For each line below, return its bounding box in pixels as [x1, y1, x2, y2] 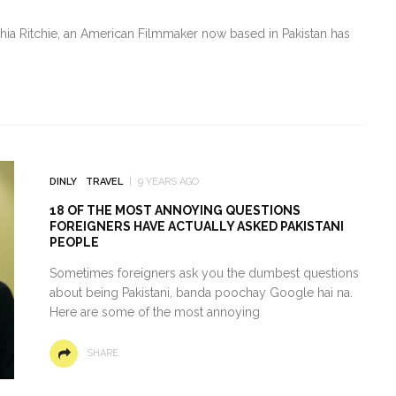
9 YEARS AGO [137, 175, 199, 187]
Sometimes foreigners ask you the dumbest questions [49, 265, 359, 280]
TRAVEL [85, 175, 123, 187]
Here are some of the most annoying [49, 304, 260, 319]
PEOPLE [49, 234, 99, 249]
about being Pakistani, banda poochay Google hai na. [49, 285, 353, 300]
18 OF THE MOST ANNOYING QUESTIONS [49, 202, 301, 217]
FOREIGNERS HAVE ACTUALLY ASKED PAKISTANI [49, 218, 344, 233]
